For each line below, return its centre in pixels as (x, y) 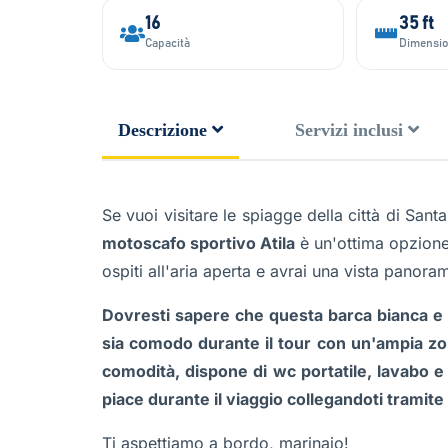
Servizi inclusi (349, 130)
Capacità (167, 43)
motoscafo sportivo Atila (199, 243)
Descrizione (162, 130)
